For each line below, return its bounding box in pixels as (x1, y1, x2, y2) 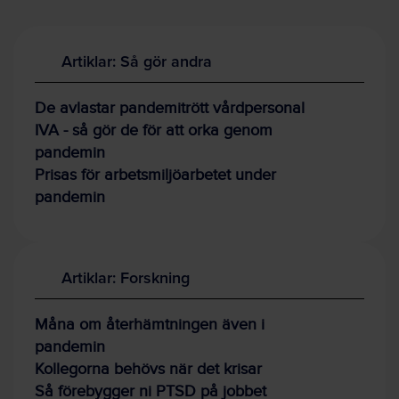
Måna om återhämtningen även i (35, 314, 265, 334)
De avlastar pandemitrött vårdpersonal (35, 98, 305, 118)
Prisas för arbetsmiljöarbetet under (35, 165, 276, 184)
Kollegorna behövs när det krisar (35, 359, 262, 379)
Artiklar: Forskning (61, 265, 190, 289)
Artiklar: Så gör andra (61, 49, 212, 72)
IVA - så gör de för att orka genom (35, 120, 273, 140)
